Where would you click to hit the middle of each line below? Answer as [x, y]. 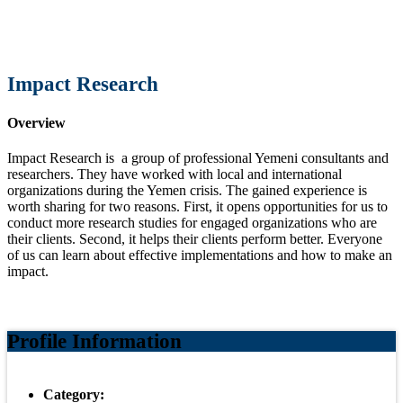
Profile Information [94, 342]
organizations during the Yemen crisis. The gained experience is [187, 191]
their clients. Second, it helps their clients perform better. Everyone [195, 239]
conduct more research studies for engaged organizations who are [192, 223]
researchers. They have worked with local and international [175, 175]
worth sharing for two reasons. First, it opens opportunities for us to [197, 207]
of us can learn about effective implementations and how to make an [200, 255]
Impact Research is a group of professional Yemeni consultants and [198, 158]
